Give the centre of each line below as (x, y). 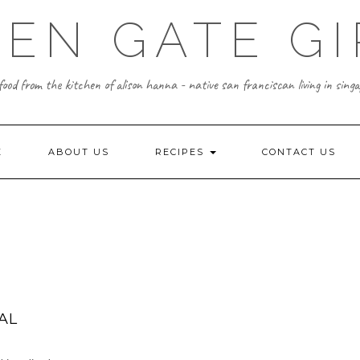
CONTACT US (299, 152)
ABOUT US (78, 152)
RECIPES (181, 152)
